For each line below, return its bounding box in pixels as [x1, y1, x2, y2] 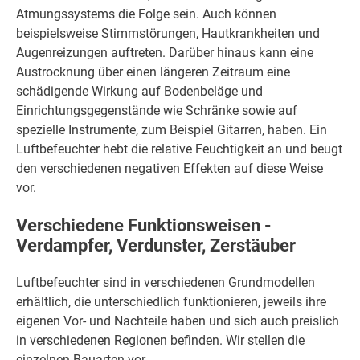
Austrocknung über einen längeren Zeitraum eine [16, 64, 290, 80]
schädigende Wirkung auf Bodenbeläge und [16, 84, 263, 100]
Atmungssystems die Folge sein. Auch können [16, 6, 276, 22]
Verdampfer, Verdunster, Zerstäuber [16, 235, 296, 256]
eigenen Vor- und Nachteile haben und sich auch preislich [16, 313, 339, 329]
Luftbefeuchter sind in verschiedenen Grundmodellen [16, 275, 315, 291]
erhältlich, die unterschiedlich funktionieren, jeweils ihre [16, 294, 326, 310]
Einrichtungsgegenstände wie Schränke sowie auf [16, 103, 297, 119]
